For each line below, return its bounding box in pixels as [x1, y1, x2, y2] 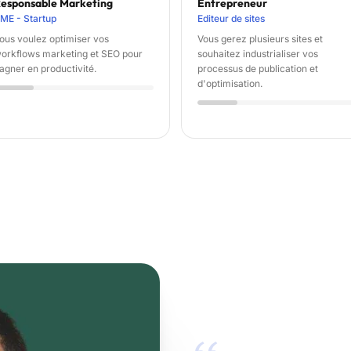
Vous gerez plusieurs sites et [197, 33, 323, 45]
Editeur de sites [197, 13, 265, 25]
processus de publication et [197, 63, 318, 75]
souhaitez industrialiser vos [197, 48, 318, 60]
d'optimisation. [197, 78, 262, 90]
